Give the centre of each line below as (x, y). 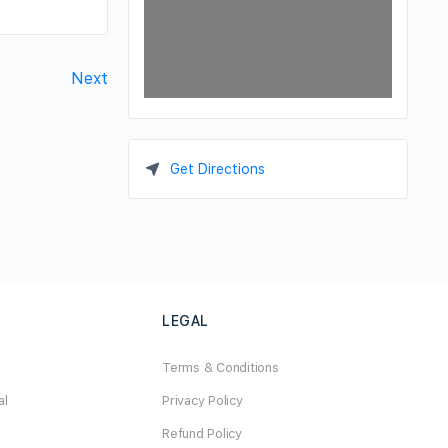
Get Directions (217, 169)
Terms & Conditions (220, 367)
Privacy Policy (202, 400)
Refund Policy (202, 433)
